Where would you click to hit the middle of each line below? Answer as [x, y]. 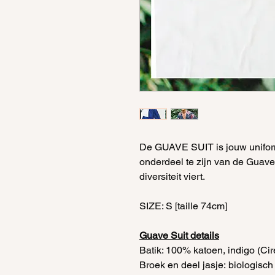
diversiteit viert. [172, 176]
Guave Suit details [179, 235]
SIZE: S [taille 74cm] [183, 206]
